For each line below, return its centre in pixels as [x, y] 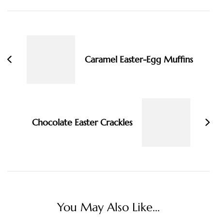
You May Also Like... [108, 207]
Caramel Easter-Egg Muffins [139, 59]
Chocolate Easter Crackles [82, 122]
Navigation [40, 34]
